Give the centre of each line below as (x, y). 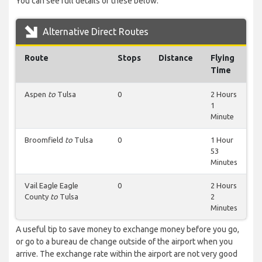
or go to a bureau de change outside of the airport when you (124, 242)
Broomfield (45, 140)
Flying (223, 58)
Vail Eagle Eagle (51, 186)
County (37, 197)
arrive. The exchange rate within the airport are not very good (127, 254)
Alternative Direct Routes (94, 32)
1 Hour (222, 140)
